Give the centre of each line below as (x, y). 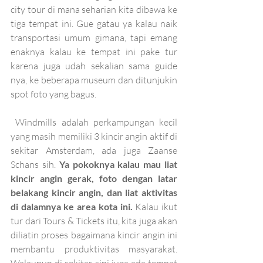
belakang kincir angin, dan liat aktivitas (94, 192)
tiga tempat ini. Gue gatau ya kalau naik (94, 23)
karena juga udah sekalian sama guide (94, 65)
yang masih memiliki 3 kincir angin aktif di (94, 136)
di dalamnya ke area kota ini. (72, 206)
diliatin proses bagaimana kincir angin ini (94, 235)
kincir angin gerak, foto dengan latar (94, 178)
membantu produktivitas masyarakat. (94, 249)
